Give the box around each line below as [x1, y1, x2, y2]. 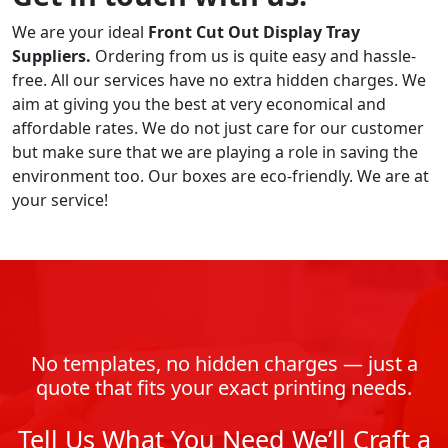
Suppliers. [12, 44, 95, 67]
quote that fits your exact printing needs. [36, 373, 412, 401]
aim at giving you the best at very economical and [12, 92, 386, 115]
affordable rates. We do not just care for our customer [12, 116, 424, 139]
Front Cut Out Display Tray [148, 20, 360, 43]
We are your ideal [12, 20, 148, 43]
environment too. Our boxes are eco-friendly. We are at [12, 164, 429, 187]
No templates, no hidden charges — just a [30, 349, 418, 377]
